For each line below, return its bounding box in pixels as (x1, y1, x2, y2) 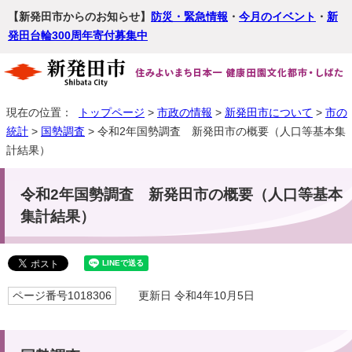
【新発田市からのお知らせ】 (8, 11, 151, 23)
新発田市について (225, 106, 313, 119)
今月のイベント (239, 11, 316, 23)
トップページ (79, 106, 145, 119)
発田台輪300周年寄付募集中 (8, 30, 148, 42)
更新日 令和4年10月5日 (124, 289, 255, 302)
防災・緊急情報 (151, 11, 228, 23)
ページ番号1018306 (13, 289, 112, 302)
